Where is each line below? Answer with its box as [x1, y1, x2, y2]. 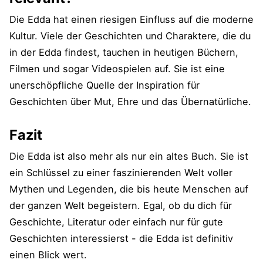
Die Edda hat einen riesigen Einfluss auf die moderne [9, 14, 254, 26]
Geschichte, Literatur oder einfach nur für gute [9, 215, 223, 228]
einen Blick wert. [9, 248, 87, 261]
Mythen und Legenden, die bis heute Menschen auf [9, 183, 248, 195]
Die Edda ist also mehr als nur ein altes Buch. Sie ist [9, 150, 248, 162]
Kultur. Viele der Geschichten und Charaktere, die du [9, 30, 251, 42]
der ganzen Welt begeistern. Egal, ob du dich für [9, 199, 232, 211]
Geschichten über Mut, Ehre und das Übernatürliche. [9, 96, 251, 108]
